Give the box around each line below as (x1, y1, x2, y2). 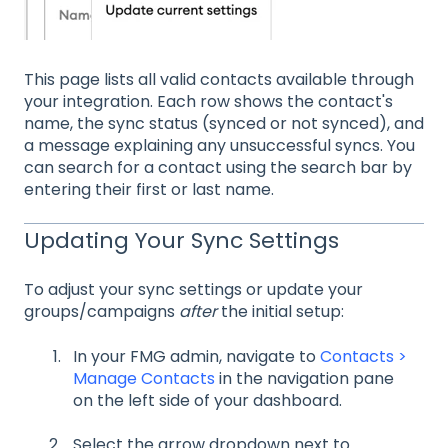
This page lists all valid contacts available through (24, 67, 414, 91)
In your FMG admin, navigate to (73, 344, 320, 368)
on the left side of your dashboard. (73, 388, 342, 412)
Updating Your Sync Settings (24, 224, 339, 256)
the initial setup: (217, 300, 344, 324)
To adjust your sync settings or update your (24, 278, 363, 302)
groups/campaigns (24, 300, 179, 324)
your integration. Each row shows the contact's (24, 89, 393, 113)
